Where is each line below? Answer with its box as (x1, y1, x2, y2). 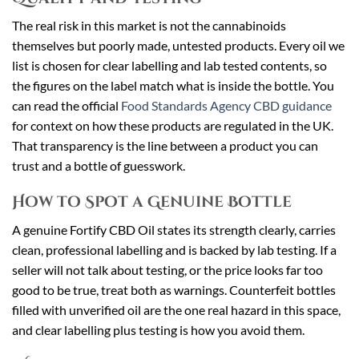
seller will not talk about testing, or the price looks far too (12, 261, 323, 277)
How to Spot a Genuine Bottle (12, 191, 292, 212)
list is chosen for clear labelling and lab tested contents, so (12, 58, 327, 74)
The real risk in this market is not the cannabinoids (12, 18, 286, 34)
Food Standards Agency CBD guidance (121, 98, 332, 114)
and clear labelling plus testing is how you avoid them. (12, 321, 305, 337)
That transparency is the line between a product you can (12, 138, 318, 154)
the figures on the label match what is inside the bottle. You (12, 78, 334, 94)
